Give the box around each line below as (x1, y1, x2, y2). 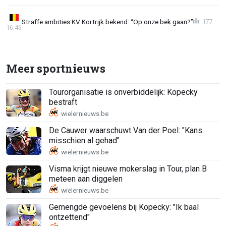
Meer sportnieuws (6, 61, 105, 76)
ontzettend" (49, 212, 90, 222)
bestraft (49, 97, 77, 107)
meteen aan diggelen (49, 174, 123, 184)
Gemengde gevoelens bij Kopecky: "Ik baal (49, 202, 199, 212)
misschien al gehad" (49, 136, 120, 146)
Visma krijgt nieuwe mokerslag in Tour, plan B (49, 164, 207, 174)
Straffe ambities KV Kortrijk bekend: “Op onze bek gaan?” (22, 17, 193, 26)
